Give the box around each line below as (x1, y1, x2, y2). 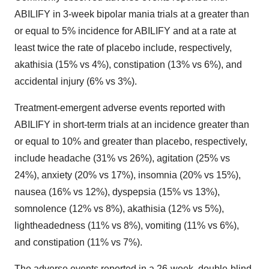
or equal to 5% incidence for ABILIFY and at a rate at (14, 26, 236, 36)
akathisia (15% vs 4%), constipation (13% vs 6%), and (14, 59, 242, 70)
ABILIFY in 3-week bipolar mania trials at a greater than (14, 9, 249, 19)
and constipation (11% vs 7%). (14, 237, 142, 247)
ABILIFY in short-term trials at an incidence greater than (14, 119, 249, 130)
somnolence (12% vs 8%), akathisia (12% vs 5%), (14, 204, 224, 214)
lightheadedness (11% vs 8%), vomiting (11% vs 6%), (14, 220, 239, 231)
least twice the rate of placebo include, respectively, (14, 43, 232, 53)
